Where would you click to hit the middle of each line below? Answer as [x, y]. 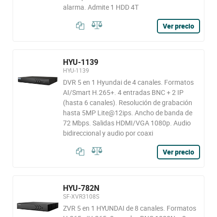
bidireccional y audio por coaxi [108, 133]
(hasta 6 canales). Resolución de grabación [127, 102]
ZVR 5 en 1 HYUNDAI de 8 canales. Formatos [129, 208]
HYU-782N [81, 188]
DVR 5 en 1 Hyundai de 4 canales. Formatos [128, 82]
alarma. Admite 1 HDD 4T [101, 7]
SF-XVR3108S [81, 196]
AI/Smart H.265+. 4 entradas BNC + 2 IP [123, 92]
